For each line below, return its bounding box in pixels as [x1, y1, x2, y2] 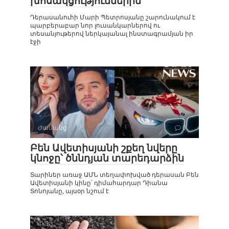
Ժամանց [38, 124, 67, 131]
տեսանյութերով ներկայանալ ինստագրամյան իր [30, 30, 193, 37]
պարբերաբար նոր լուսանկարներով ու [30, 21, 160, 29]
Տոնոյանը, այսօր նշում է [30, 187, 109, 195]
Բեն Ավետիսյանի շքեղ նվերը [30, 142, 177, 154]
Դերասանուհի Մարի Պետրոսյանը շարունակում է [30, 13, 195, 21]
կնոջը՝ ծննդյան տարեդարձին [30, 152, 184, 164]
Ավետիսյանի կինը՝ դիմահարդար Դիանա [30, 179, 168, 187]
